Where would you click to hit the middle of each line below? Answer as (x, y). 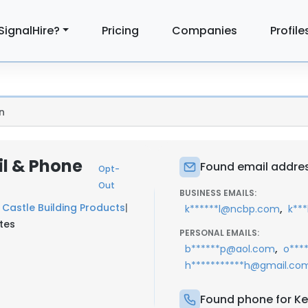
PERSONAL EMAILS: (219, 233)
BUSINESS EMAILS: (218, 193)
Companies (205, 30)
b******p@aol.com (230, 249)
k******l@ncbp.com (232, 209)
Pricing (121, 30)
